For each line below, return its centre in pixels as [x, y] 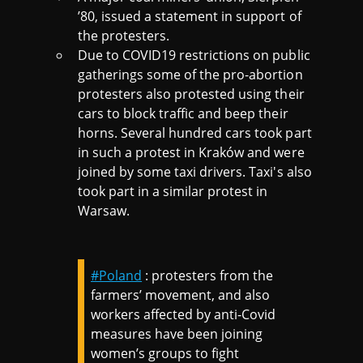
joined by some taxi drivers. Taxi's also [195, 171]
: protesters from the [208, 275]
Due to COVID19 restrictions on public [194, 55]
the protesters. [124, 35]
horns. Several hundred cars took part [195, 132]
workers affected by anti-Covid [184, 314]
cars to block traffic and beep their [183, 113]
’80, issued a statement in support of [190, 16]
